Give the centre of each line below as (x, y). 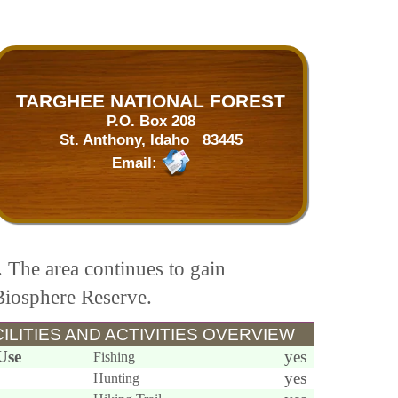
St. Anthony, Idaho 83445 (151, 139)
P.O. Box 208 (151, 121)
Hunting (116, 378)
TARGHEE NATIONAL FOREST (151, 101)
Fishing (114, 357)
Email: (136, 162)
